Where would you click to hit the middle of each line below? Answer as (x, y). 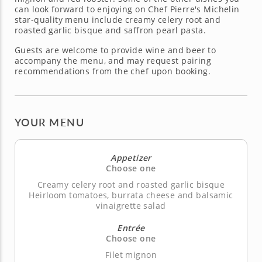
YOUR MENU (49, 122)
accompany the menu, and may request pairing (113, 60)
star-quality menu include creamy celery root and (118, 19)
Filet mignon (131, 254)
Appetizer (131, 157)
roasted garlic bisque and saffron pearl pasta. (111, 30)
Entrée (131, 227)
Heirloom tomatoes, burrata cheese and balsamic (131, 195)
